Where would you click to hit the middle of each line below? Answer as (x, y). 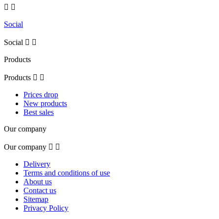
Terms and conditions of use (67, 173)
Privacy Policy (46, 208)
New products (45, 104)
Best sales (39, 112)
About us (38, 182)
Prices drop (41, 95)
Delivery (37, 164)
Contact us (40, 191)
